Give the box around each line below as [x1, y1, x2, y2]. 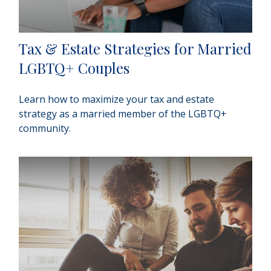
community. [19, 122, 71, 135]
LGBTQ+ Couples [19, 58, 130, 78]
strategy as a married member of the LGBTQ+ [19, 107, 227, 121]
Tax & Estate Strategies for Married [19, 39, 252, 59]
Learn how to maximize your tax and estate [19, 93, 215, 106]
